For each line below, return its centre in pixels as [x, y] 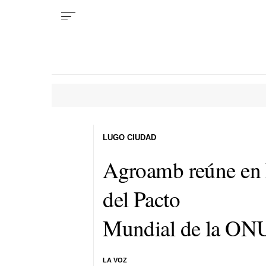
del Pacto [142, 198]
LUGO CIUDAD [130, 137]
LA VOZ [115, 260]
